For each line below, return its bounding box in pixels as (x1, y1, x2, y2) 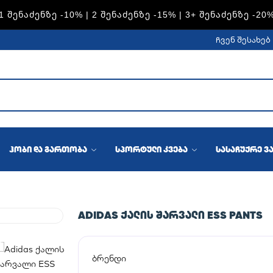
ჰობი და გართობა (9, 144, 89, 155)
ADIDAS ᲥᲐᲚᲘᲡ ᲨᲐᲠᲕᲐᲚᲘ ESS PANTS (77, 208, 263, 222)
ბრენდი (91, 253, 126, 264)
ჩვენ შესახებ (215, 35, 271, 44)
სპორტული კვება (115, 144, 190, 155)
